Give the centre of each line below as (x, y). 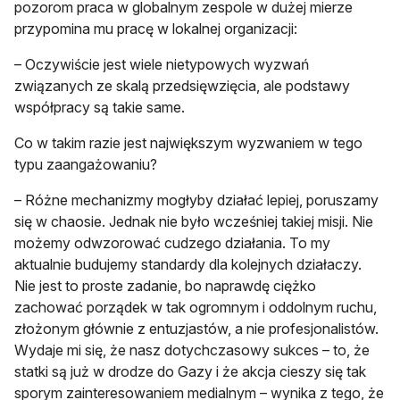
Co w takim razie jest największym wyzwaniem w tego (188, 143)
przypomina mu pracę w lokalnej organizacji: (156, 29)
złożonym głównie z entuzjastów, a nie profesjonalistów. (196, 329)
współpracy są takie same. (100, 108)
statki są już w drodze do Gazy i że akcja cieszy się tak (190, 372)
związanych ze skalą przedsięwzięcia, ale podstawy (182, 86)
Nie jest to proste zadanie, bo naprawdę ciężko (165, 286)
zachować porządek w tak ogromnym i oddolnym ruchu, (196, 308)
